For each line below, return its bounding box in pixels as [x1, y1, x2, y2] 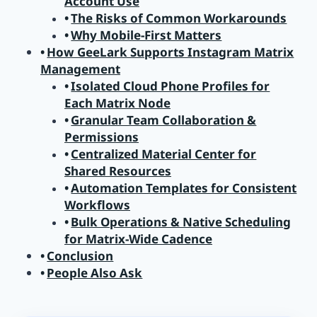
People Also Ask [47, 265, 143, 282]
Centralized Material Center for [71, 146, 257, 163]
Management [40, 61, 120, 78]
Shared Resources [64, 163, 171, 180]
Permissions [64, 129, 139, 146]
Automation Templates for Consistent [71, 180, 297, 197]
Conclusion [47, 248, 114, 265]
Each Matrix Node [64, 95, 171, 112]
